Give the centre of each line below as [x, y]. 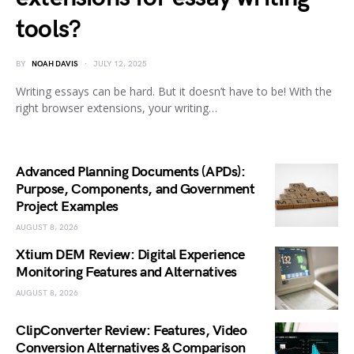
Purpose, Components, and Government [136, 190]
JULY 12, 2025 [120, 64]
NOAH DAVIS [55, 64]
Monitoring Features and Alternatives [126, 273]
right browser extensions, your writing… [117, 108]
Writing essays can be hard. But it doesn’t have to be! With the [174, 92]
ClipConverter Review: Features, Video [132, 331]
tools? [49, 30]
